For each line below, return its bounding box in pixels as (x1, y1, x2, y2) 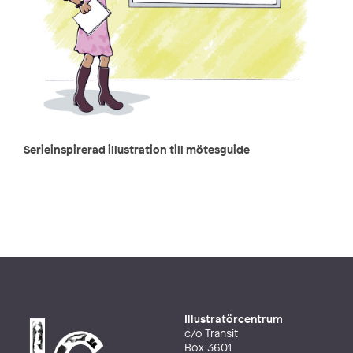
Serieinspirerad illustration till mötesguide (24, 142, 250, 158)
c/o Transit (184, 325, 238, 341)
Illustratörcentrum (184, 311, 283, 327)
